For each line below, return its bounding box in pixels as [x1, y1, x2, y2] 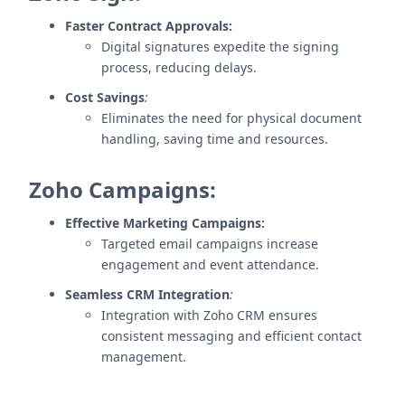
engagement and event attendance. [101, 256, 319, 273]
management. [101, 348, 186, 365]
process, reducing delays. [101, 59, 257, 76]
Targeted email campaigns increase [101, 235, 318, 252]
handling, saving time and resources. [101, 130, 328, 147]
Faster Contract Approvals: [65, 17, 232, 34]
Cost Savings [65, 89, 145, 106]
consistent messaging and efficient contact [101, 327, 362, 344]
